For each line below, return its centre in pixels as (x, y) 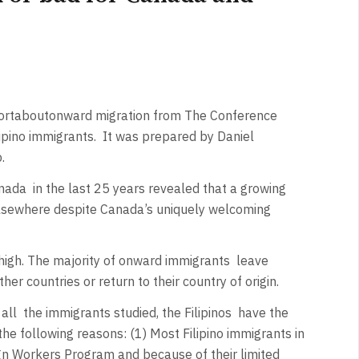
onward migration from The (127, 116)
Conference (243, 116)
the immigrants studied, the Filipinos (127, 312)
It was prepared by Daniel (178, 137)
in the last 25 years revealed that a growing (159, 188)
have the (263, 312)
